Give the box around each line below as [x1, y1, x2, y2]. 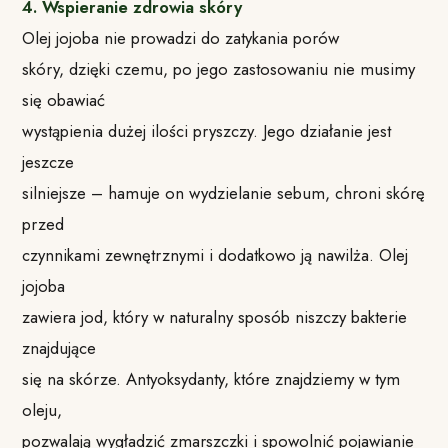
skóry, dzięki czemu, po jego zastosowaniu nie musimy [22, 56, 416, 81]
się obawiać [22, 87, 106, 112]
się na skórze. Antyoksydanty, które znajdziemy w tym [22, 366, 401, 391]
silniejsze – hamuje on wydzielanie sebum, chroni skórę [22, 180, 426, 205]
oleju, [22, 397, 63, 422]
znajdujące [22, 335, 97, 360]
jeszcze [22, 149, 75, 174]
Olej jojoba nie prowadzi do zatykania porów [22, 25, 340, 50]
